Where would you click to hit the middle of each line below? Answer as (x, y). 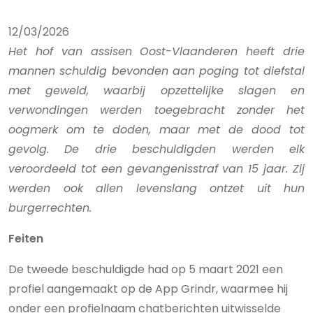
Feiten (26, 239)
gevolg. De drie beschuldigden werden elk (156, 149)
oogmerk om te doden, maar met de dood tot (156, 130)
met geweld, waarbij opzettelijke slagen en (156, 90)
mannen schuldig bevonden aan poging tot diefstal (156, 71)
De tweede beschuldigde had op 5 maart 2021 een (146, 269)
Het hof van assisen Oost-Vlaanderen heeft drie (156, 51)
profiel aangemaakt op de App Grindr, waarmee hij (148, 289)
